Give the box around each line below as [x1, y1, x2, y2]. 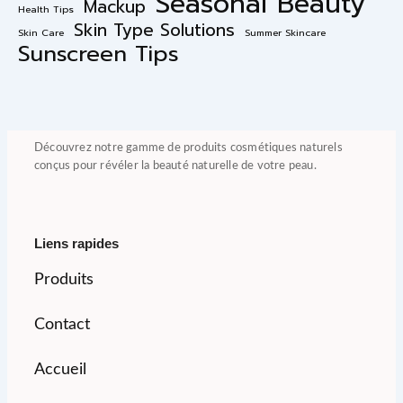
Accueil [34, 361, 86, 378]
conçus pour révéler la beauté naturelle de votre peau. [34, 159, 317, 172]
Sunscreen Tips [18, 36, 179, 70]
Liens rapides [34, 235, 119, 251]
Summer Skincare [245, 24, 326, 40]
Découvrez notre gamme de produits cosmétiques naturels [34, 141, 343, 154]
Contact [34, 316, 90, 333]
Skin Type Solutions [74, 16, 235, 43]
